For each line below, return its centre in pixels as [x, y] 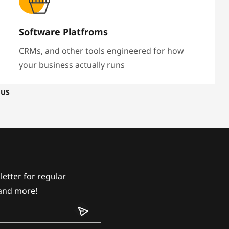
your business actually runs [72, 65]
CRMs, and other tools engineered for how [102, 51]
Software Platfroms [64, 32]
